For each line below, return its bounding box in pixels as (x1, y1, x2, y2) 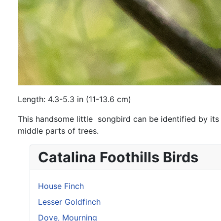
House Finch (38, 181, 84, 191)
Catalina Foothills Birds (38, 148, 198, 166)
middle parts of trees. (18, 126, 99, 136)
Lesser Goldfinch (38, 197, 101, 207)
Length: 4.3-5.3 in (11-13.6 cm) (18, 94, 131, 104)
